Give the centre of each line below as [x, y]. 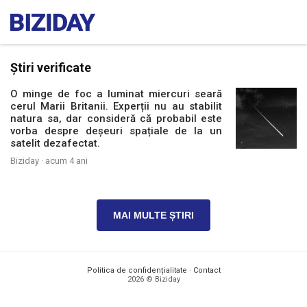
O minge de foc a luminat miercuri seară [116, 94]
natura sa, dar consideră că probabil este [116, 119]
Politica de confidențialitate [137, 270]
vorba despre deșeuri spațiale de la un [116, 131]
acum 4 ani [66, 161]
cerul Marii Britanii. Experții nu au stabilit [116, 106]
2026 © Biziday [153, 279]
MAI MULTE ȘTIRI [153, 215]
